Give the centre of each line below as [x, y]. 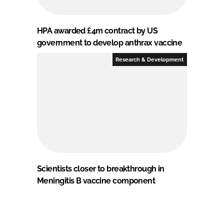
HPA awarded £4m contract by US [97, 30]
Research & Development [150, 59]
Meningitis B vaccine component [96, 180]
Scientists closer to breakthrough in [101, 168]
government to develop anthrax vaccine [110, 42]
